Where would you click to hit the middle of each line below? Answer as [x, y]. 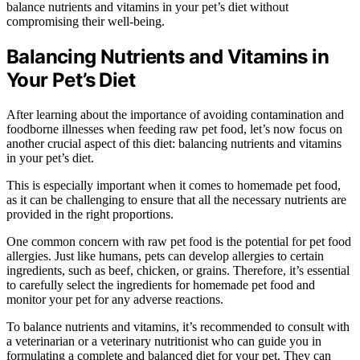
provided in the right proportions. [90, 214]
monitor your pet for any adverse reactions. [115, 299]
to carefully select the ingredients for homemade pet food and [161, 284]
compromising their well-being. [86, 21]
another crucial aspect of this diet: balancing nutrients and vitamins [174, 143]
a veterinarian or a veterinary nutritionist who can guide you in [164, 341]
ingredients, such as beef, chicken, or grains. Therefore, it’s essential [178, 270]
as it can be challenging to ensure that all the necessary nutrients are [176, 199]
